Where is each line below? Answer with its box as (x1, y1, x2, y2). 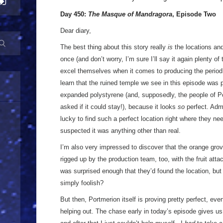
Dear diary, (60, 27, 91, 34)
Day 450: (60, 10, 88, 18)
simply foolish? (60, 179, 104, 187)
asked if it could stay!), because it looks (60, 103, 178, 111)
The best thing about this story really (60, 43, 168, 51)
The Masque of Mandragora (88, 10, 172, 18)
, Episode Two (172, 10, 216, 18)
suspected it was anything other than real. (60, 127, 181, 134)
